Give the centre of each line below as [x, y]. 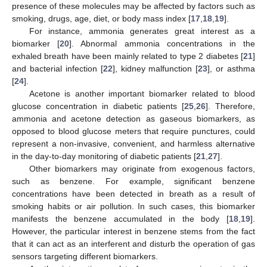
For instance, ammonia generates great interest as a [142, 31]
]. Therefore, [230, 106]
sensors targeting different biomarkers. [85, 257]
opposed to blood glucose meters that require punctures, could [133, 131]
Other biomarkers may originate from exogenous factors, [142, 169]
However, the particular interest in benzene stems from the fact [133, 232]
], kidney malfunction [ [155, 69]
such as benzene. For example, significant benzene [133, 181]
